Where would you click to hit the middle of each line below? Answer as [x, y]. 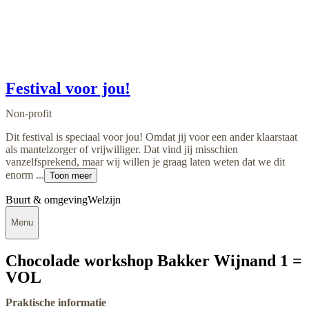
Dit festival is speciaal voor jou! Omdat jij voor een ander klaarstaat [151, 137]
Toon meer [71, 175]
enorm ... [25, 175]
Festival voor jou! [68, 88]
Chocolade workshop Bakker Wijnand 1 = [154, 261]
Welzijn [104, 199]
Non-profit [29, 113]
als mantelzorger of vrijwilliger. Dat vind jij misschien [122, 149]
